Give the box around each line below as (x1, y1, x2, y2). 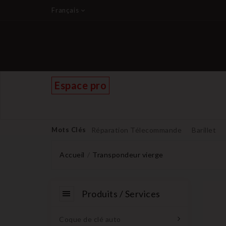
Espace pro (54, 79, 106, 91)
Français (51, 6, 79, 14)
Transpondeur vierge (92, 150, 163, 159)
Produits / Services (82, 188, 160, 199)
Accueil (60, 150, 85, 159)
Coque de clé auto (59, 215, 121, 224)
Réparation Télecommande (91, 126, 182, 134)
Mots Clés (51, 126, 86, 134)
